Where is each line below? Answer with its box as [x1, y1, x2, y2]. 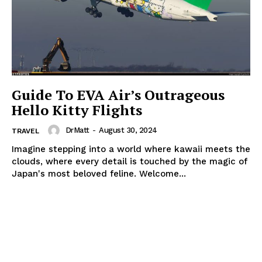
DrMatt [65, 125, 89, 135]
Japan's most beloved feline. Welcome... [12, 168, 186, 179]
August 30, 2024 [99, 125, 157, 135]
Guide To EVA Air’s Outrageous [12, 85, 225, 104]
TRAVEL [12, 126, 39, 135]
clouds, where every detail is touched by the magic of [12, 156, 247, 167]
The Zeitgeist [87, 187, 175, 204]
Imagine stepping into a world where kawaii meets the [12, 143, 250, 154]
